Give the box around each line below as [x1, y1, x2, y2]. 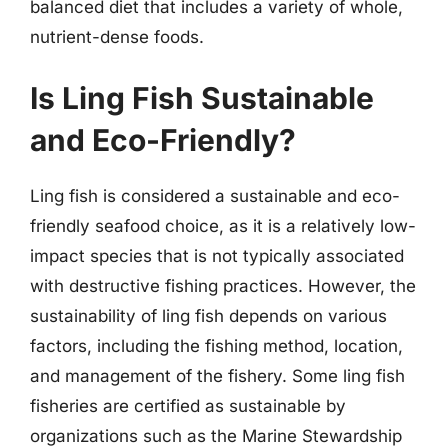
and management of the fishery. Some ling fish [30, 366, 405, 386]
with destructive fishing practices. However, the [30, 276, 416, 296]
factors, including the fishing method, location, [30, 336, 403, 356]
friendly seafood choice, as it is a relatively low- [30, 216, 416, 236]
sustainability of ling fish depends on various [30, 306, 387, 326]
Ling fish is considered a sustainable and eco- [30, 186, 400, 206]
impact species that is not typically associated [30, 246, 404, 266]
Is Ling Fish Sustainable [30, 80, 374, 116]
